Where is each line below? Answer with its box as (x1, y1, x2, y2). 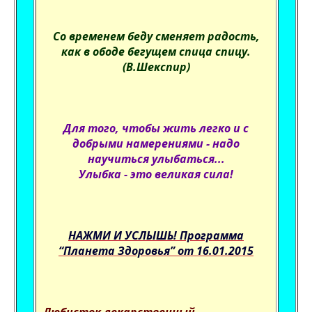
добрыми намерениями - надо (72, 136, 240, 151)
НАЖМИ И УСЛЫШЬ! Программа (68, 228, 244, 243)
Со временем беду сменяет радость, (52, 29, 260, 44)
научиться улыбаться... (87, 151, 225, 166)
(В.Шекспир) (122, 59, 190, 75)
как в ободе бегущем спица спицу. (61, 44, 251, 59)
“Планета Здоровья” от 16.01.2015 (58, 243, 253, 258)
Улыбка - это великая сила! (79, 166, 233, 182)
